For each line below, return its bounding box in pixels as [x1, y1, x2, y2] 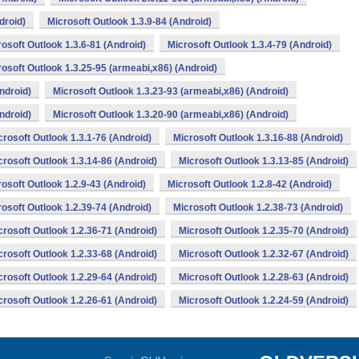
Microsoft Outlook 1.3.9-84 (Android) [47, 16, 212, 27]
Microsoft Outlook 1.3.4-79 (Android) [167, 39, 332, 50]
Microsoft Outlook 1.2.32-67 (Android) [179, 248, 349, 260]
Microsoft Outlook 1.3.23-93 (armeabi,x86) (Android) [53, 86, 288, 97]
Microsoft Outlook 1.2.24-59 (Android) [179, 295, 349, 306]
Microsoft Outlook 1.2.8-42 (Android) [167, 179, 332, 190]
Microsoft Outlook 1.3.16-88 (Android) [173, 132, 343, 143]
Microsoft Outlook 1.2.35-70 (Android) [179, 225, 349, 236]
